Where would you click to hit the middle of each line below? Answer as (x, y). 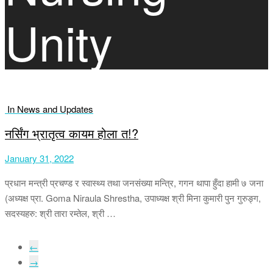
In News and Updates (50, 108)
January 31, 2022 (39, 158)
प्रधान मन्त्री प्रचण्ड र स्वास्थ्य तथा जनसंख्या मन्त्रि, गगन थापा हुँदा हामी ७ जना (134, 182)
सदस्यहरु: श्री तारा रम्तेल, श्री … (60, 213)
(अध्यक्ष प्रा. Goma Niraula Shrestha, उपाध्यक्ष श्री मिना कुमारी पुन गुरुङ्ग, (133, 197)
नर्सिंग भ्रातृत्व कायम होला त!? (72, 133)
